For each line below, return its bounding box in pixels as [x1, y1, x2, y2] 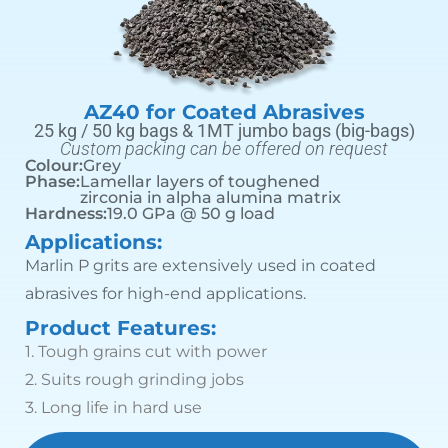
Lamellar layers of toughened [80, 172, 320, 192]
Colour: [25, 156, 83, 176]
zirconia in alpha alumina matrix [80, 188, 341, 208]
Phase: [25, 172, 80, 192]
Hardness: [25, 204, 107, 224]
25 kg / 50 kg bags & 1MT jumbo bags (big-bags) [33, 120, 415, 142]
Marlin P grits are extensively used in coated [25, 256, 376, 276]
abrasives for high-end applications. [25, 284, 306, 304]
